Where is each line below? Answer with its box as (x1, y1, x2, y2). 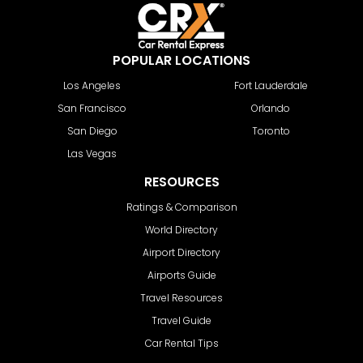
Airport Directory (143, 245, 220, 259)
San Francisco (58, 100, 127, 115)
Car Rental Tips (144, 335, 219, 350)
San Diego (66, 123, 117, 138)
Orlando (251, 100, 291, 115)
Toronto (251, 123, 290, 138)
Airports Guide (147, 267, 216, 282)
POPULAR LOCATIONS (113, 50, 250, 70)
